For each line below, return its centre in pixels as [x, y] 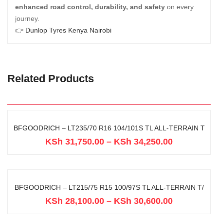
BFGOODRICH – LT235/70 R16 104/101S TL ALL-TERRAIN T [109, 128]
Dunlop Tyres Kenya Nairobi [68, 30]
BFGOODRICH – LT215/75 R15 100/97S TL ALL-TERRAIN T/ [109, 187]
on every [179, 7]
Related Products [51, 79]
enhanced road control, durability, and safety [90, 7]
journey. [27, 18]
